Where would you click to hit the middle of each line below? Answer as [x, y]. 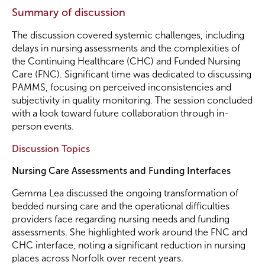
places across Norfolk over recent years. [98, 258]
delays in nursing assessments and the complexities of [126, 48]
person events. [43, 126]
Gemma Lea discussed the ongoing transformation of [125, 193]
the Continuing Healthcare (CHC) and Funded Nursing [126, 61]
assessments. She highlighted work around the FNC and [130, 232]
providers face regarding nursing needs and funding [121, 219]
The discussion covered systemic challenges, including [128, 35]
